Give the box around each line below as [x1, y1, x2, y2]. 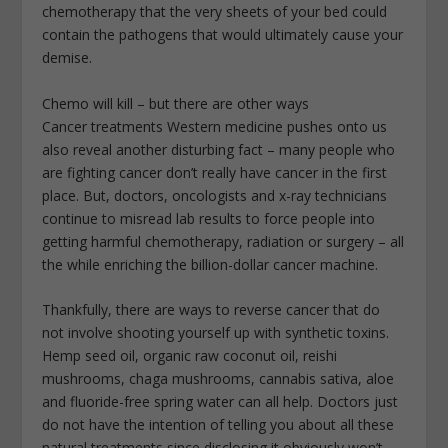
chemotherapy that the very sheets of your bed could [42, 2, 388, 22]
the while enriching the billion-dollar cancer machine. [42, 254, 379, 274]
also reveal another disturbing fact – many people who [42, 139, 396, 159]
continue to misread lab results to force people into [42, 208, 376, 228]
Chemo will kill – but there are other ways [42, 93, 310, 113]
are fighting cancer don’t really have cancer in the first [42, 162, 388, 182]
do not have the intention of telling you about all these [42, 414, 395, 434]
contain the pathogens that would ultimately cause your [42, 25, 404, 45]
